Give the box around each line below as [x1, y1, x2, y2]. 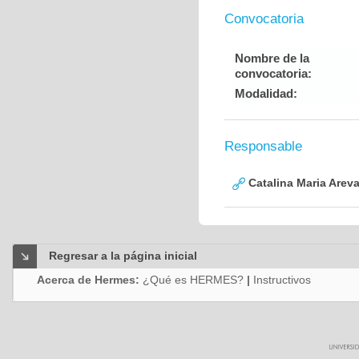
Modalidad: [235, 87, 297, 100]
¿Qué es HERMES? [143, 273, 244, 286]
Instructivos [253, 273, 311, 286]
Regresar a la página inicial [49, 249, 197, 262]
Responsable [224, 139, 302, 154]
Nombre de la [235, 51, 309, 65]
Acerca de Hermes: [37, 273, 143, 286]
